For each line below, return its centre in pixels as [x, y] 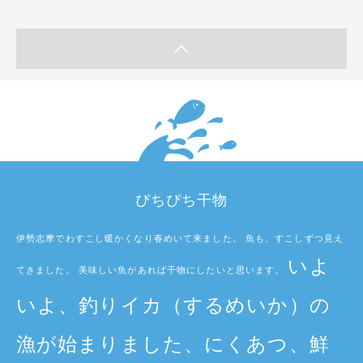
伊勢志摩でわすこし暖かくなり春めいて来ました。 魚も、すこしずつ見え [180, 238]
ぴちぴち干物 [181, 201]
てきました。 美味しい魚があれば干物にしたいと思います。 [152, 269]
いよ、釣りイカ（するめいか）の [173, 305]
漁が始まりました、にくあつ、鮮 [173, 344]
